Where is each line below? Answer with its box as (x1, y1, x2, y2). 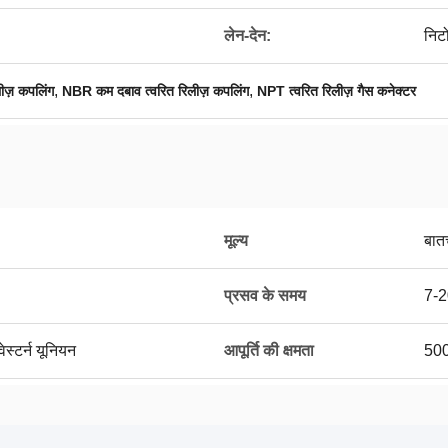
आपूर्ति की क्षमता (224, 342, 314, 359)
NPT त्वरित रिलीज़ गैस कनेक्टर (257, 83, 416, 99)
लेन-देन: (224, 27, 271, 44)
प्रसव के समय (224, 287, 306, 304)
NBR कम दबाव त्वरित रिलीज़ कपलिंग (62, 83, 249, 99)
